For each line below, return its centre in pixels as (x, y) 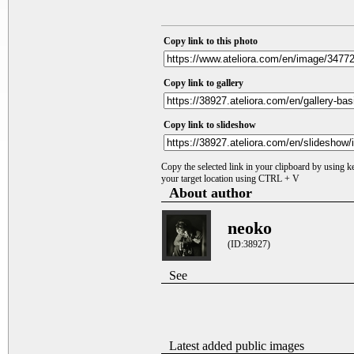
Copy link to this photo (211, 41)
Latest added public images (237, 346)
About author (211, 193)
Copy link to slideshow (210, 125)
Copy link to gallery (203, 83)
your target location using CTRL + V (230, 179)
